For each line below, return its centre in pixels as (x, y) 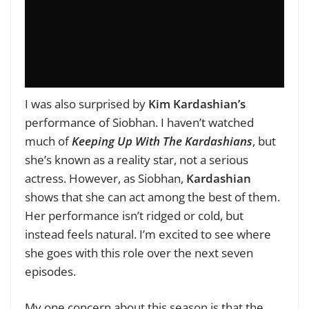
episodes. (50, 271)
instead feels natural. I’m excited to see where (148, 234)
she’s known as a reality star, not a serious (137, 159)
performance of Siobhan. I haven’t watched (139, 122)
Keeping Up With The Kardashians (162, 141)
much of (48, 141)
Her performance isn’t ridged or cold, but (134, 215)
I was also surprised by (87, 103)
